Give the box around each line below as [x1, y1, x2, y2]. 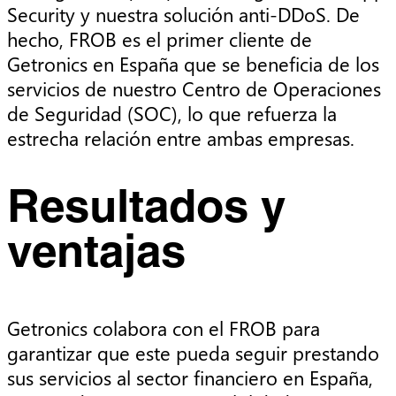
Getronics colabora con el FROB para [7, 315, 320, 342]
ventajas [7, 233, 186, 277]
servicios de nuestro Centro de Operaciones [7, 75, 381, 103]
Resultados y [7, 188, 286, 232]
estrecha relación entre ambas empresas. [7, 125, 365, 152]
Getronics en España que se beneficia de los [7, 50, 379, 78]
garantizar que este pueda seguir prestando [7, 339, 379, 367]
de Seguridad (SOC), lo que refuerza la [7, 100, 337, 127]
